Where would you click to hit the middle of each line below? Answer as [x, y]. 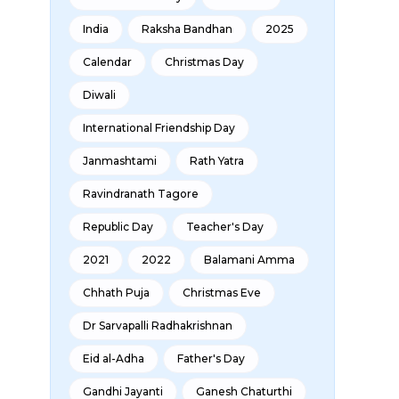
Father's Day [211, 358]
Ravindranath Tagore [141, 194]
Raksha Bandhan [187, 29]
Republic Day [118, 227]
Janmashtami [120, 161]
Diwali [99, 95]
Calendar [107, 62]
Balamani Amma [249, 260]
